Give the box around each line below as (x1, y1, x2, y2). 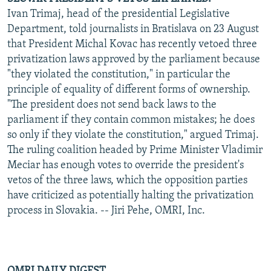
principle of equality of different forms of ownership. (7, 83, 250, 96)
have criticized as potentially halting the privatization (7, 189, 253, 201)
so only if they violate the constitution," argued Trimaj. (7, 129, 259, 141)
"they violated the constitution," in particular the (7, 68, 230, 80)
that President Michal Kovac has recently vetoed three (7, 38, 257, 50)
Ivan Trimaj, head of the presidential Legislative (7, 8, 230, 20)
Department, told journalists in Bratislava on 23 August (7, 23, 259, 35)
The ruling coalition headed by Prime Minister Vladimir (7, 144, 263, 156)
